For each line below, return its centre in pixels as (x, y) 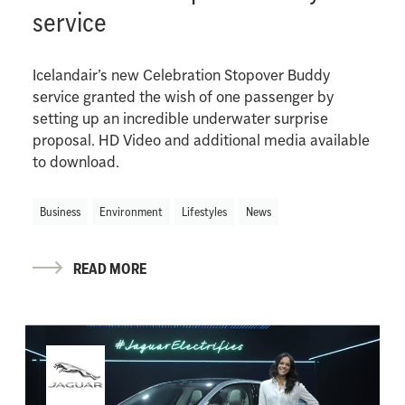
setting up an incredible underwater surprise (180, 119)
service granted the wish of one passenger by (183, 97)
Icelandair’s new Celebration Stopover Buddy (181, 75)
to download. (75, 162)
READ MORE (109, 269)
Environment (131, 212)
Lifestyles (204, 212)
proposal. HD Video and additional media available (201, 141)
